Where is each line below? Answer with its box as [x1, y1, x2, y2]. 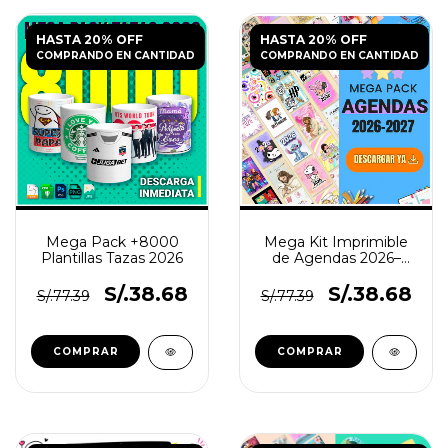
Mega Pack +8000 [45, 233, 179, 251]
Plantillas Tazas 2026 [41, 249, 183, 267]
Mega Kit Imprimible [264, 233, 408, 251]
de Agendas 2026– [271, 249, 401, 267]
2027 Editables [284, 265, 388, 283]
